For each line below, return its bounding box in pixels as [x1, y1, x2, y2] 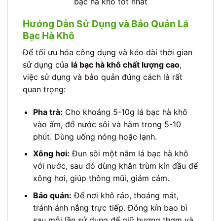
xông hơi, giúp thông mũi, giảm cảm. [33, 173, 169, 184]
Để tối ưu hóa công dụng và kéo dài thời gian [23, 47, 192, 57]
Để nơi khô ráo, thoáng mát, [71, 190, 179, 200]
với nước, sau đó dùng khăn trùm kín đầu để [33, 161, 198, 171]
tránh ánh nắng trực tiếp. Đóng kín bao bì [33, 202, 187, 213]
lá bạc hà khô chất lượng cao [71, 59, 180, 70]
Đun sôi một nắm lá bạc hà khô [69, 148, 188, 159]
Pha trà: [33, 107, 63, 117]
